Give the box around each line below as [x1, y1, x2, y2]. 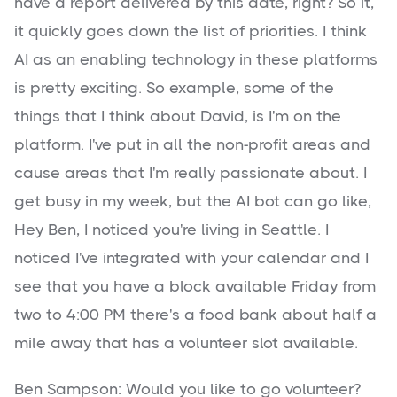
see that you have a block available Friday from [14, 277, 376, 296]
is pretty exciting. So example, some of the [14, 79, 334, 97]
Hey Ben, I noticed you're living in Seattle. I [14, 221, 329, 239]
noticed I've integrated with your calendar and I [14, 249, 369, 268]
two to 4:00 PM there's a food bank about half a [14, 306, 377, 324]
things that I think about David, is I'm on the [14, 107, 341, 126]
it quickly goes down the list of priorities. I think [14, 22, 367, 41]
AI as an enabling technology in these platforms [14, 51, 378, 69]
